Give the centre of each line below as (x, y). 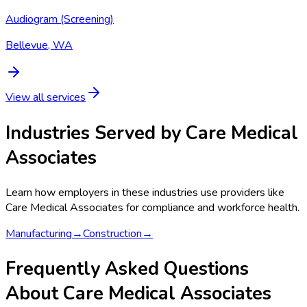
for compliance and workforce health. (211, 208)
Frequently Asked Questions (127, 269)
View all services (46, 98)
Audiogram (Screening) (60, 20)
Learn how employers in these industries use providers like (145, 193)
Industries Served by (96, 133)
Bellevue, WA (39, 46)
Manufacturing (39, 234)
